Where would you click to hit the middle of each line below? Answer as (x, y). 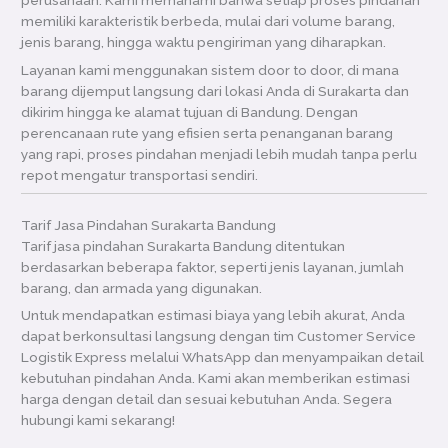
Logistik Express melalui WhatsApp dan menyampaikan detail (223, 357)
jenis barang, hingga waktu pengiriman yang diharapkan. (204, 42)
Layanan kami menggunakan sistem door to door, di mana (210, 70)
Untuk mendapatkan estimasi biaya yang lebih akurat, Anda (213, 315)
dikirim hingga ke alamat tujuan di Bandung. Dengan (190, 112)
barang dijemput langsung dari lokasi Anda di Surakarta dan (215, 91)
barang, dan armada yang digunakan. (142, 287)
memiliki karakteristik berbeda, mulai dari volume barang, (208, 21)
